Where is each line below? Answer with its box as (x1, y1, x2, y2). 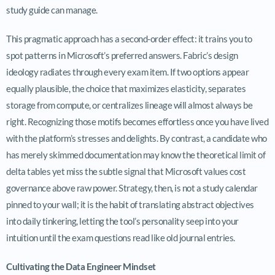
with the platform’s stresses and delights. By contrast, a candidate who (6, 132, 267, 144)
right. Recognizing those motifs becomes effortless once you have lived (6, 115, 268, 127)
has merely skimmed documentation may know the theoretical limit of (6, 149, 265, 160)
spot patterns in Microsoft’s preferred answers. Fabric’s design (6, 49, 238, 61)
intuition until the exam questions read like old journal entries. (6, 231, 235, 243)
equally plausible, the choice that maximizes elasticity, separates (6, 82, 246, 94)
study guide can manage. (6, 4, 98, 15)
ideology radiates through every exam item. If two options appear (6, 66, 249, 77)
